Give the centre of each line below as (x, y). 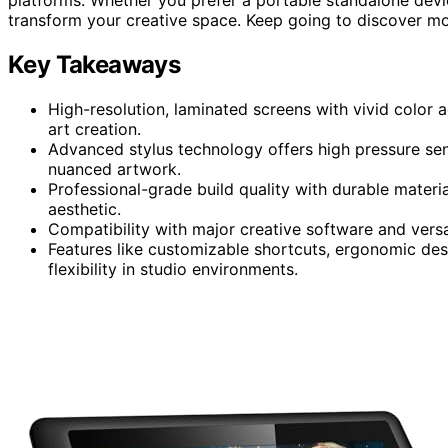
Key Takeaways (94, 64)
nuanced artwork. (114, 168)
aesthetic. (84, 208)
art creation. (94, 128)
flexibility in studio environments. (173, 268)
